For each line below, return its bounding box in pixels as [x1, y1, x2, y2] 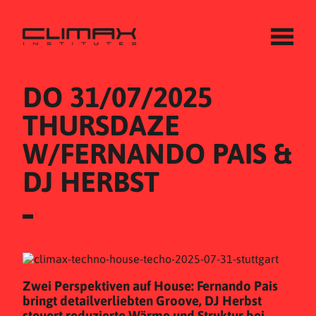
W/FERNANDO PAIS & [23, 138, 291, 169]
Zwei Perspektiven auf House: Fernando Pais [23, 278, 278, 293]
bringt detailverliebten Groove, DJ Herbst [23, 293, 262, 308]
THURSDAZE [23, 109, 180, 141]
